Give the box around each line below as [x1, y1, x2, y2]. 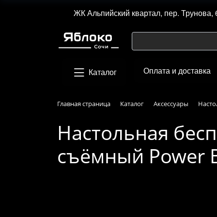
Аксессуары [154, 99, 188, 108]
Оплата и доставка [143, 65, 211, 76]
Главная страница [57, 99, 110, 108]
